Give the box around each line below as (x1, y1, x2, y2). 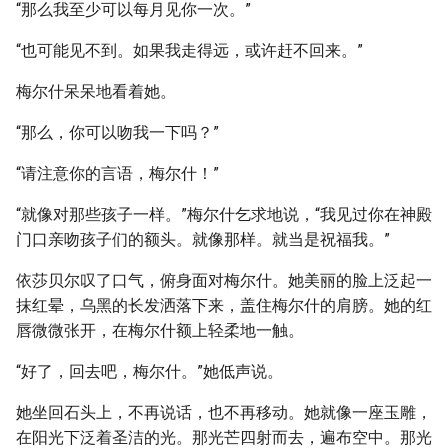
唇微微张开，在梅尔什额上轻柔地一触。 (16, 321, 304, 340)
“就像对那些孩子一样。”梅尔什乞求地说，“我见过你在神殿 (16, 205, 432, 224)
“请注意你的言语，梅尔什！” (16, 164, 219, 183)
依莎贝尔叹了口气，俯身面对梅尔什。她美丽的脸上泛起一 (16, 271, 432, 290)
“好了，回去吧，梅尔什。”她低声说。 (16, 362, 283, 381)
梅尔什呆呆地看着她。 (16, 82, 176, 101)
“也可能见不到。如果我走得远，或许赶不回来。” (16, 41, 363, 60)
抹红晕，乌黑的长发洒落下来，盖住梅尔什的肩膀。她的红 (16, 296, 432, 315)
